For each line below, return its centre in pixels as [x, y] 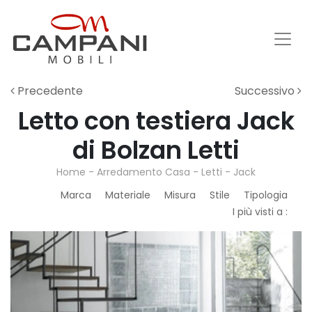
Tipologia [266, 195]
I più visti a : [260, 212]
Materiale [128, 195]
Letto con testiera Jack [156, 121]
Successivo [266, 91]
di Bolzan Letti [156, 150]
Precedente [49, 91]
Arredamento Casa [143, 172]
